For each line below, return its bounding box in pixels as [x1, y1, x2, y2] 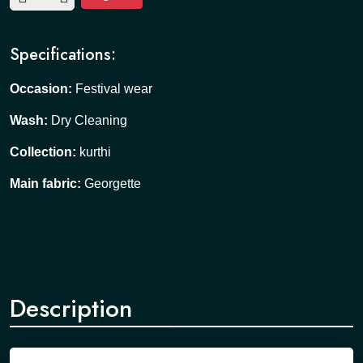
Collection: [10, 145, 79, 159]
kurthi [79, 145, 111, 159]
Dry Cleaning [51, 113, 127, 127]
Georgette [84, 177, 141, 190]
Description [10, 291, 132, 326]
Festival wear [75, 82, 152, 96]
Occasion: [10, 82, 75, 96]
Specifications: [10, 43, 116, 66]
